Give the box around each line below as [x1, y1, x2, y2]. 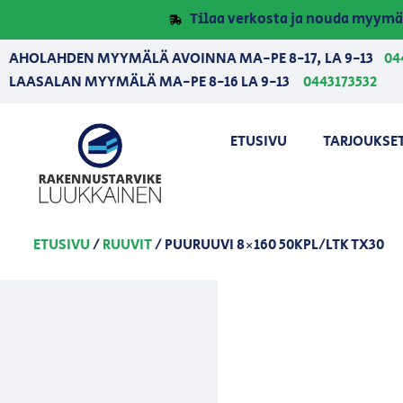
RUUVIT [102, 234, 152, 255]
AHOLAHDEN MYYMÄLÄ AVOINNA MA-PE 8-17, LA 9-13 [9, 49, 384, 69]
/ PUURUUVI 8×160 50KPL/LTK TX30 [151, 234, 384, 255]
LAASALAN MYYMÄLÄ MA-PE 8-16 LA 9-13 [9, 71, 295, 93]
